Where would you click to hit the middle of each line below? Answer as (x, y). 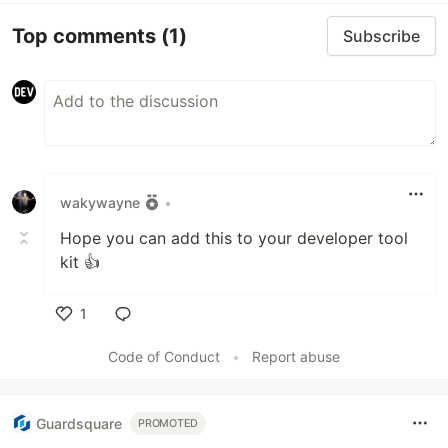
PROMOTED (168, 423)
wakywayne (100, 202)
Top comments (86, 35)
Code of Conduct (164, 356)
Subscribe (381, 36)
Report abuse (296, 356)
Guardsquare (79, 423)
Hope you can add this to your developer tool (234, 238)
